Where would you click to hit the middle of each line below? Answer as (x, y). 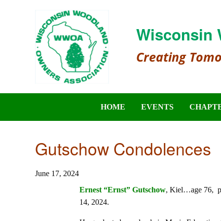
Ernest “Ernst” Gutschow (122, 189)
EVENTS (157, 107)
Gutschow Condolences (123, 148)
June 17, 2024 (57, 173)
